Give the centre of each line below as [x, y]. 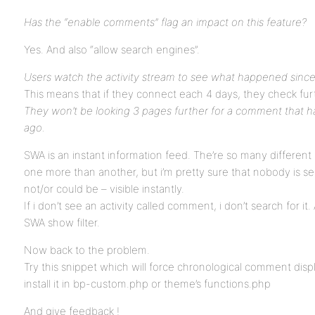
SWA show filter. [62, 223]
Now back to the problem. [87, 250]
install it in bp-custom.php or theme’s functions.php [147, 284]
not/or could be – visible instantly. [104, 189]
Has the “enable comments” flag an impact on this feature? [165, 22]
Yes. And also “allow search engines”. [112, 50]
